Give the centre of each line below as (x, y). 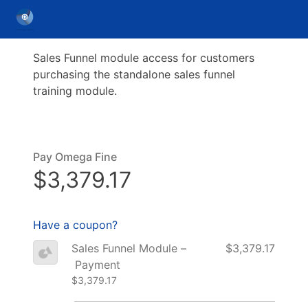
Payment (96, 264)
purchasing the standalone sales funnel (134, 74)
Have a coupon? (75, 224)
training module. (75, 91)
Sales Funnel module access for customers (144, 58)
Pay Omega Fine (75, 157)
